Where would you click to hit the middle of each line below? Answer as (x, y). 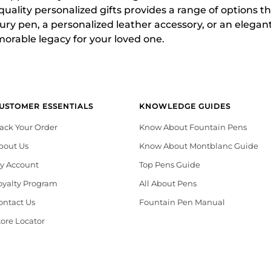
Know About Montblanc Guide (198, 146)
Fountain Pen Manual (182, 202)
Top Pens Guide (169, 165)
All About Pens (168, 183)
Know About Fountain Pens (193, 127)
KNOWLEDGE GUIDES (184, 106)
